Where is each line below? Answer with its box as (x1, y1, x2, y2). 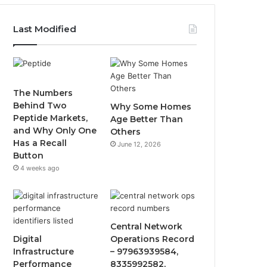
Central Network (110, 221, 183, 232)
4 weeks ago (20, 163, 60, 172)
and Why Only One (13, 125, 97, 136)
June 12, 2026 (117, 139, 162, 148)
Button (13, 150, 44, 161)
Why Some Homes (110, 101, 192, 112)
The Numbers (13, 87, 73, 98)
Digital (13, 233, 42, 244)
